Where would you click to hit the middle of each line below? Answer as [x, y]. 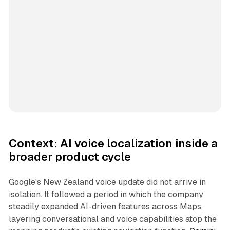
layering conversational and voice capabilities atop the [112, 219]
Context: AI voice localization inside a [113, 143]
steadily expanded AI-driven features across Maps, [106, 207]
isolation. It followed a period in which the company [106, 194]
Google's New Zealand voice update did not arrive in [107, 182]
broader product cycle [70, 157]
